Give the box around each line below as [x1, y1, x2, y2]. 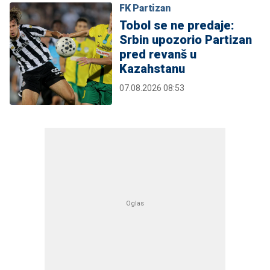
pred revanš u [119, 47, 196, 62]
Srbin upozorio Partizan [119, 33, 252, 48]
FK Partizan [119, 2, 171, 14]
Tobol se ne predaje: [119, 18, 234, 33]
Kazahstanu [119, 61, 185, 77]
